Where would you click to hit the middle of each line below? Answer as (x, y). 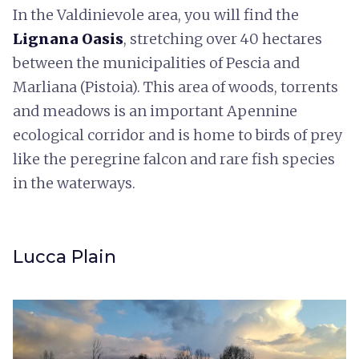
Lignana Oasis (68, 38)
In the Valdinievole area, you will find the (156, 14)
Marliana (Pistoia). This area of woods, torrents (175, 87)
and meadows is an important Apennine (155, 111)
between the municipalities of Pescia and (156, 63)
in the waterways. (74, 183)
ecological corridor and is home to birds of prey (177, 135)
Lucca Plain (65, 256)
